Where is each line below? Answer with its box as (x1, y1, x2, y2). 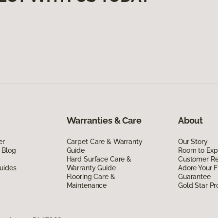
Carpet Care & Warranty (66, 137, 143, 145)
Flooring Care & (66, 172, 115, 181)
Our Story (178, 137, 208, 145)
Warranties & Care (66, 115, 142, 126)
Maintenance (66, 181, 107, 189)
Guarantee (178, 172, 211, 181)
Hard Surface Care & (66, 155, 131, 163)
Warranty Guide (66, 163, 116, 172)
